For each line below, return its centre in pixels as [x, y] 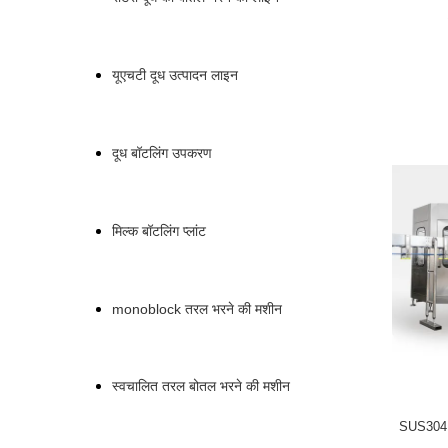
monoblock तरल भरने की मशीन [197, 308]
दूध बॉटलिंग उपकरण [162, 152]
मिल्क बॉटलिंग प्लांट [159, 230]
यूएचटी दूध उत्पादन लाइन [175, 75]
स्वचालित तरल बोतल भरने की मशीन [201, 386]
